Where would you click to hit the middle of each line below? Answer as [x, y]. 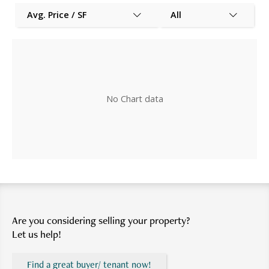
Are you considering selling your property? [101, 220]
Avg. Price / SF [57, 15]
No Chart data [134, 99]
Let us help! [37, 234]
